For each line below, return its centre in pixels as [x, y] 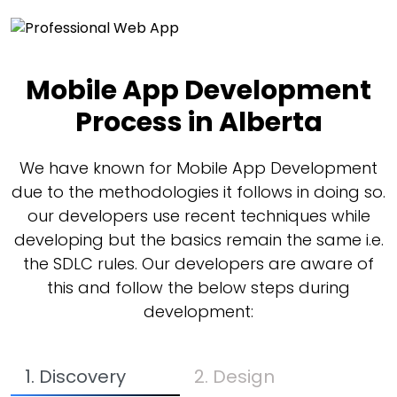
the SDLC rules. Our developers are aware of [198, 264]
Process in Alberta [198, 123]
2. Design [237, 377]
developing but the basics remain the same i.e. [198, 240]
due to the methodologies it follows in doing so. [198, 192]
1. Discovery [78, 377]
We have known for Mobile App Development [198, 168]
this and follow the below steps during [198, 288]
